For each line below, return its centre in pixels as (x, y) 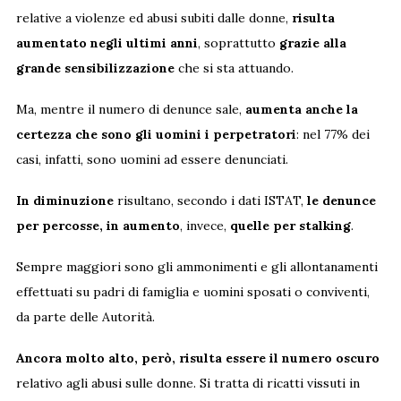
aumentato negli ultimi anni (107, 43)
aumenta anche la (301, 109)
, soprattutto (238, 43)
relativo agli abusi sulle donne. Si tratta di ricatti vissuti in (188, 383)
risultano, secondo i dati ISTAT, (210, 200)
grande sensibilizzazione (95, 68)
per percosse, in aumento (98, 225)
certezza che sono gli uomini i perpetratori (156, 134)
